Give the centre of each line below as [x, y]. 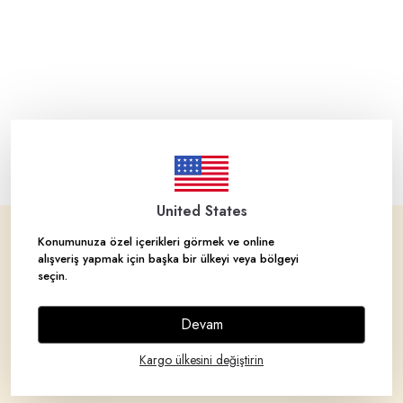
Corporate [50, 256]
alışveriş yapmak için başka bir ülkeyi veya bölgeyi [168, 258]
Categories [52, 336]
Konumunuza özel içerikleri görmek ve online [156, 241]
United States [201, 210]
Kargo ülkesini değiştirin [201, 359]
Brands [37, 296]
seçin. [53, 275]
